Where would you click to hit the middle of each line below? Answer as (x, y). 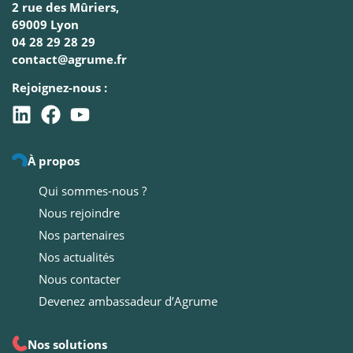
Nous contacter (80, 279)
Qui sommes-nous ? (93, 190)
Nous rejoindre (79, 212)
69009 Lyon (45, 24)
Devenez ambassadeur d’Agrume (128, 301)
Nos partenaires (82, 234)
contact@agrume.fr (69, 59)
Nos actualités (76, 256)
